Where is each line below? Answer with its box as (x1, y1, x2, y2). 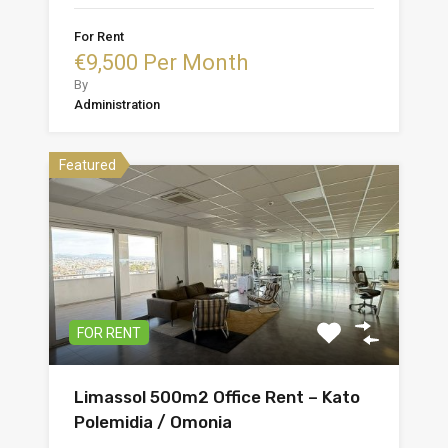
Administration (74, 96, 160, 112)
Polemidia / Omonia (74, 411, 232, 432)
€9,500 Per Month (74, 49, 248, 75)
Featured (59, 156, 116, 173)
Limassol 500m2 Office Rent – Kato (74, 386, 360, 407)
